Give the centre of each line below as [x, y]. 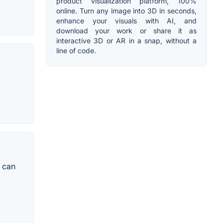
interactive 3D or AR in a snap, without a [126, 40]
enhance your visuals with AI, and [126, 20]
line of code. [76, 50]
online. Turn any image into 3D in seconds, [126, 10]
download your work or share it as [126, 30]
